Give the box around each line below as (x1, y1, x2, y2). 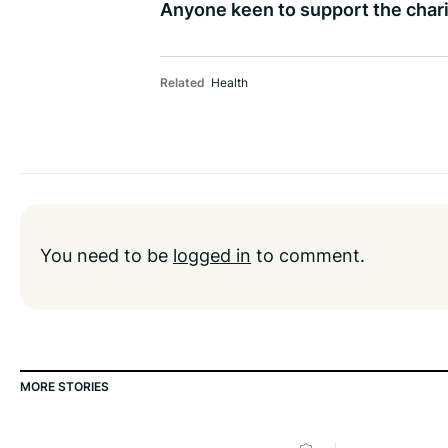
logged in (173, 242, 251, 269)
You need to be (40, 242, 173, 269)
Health (211, 74, 248, 92)
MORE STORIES (20, 378, 109, 396)
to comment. (251, 242, 365, 269)
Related (160, 74, 205, 92)
